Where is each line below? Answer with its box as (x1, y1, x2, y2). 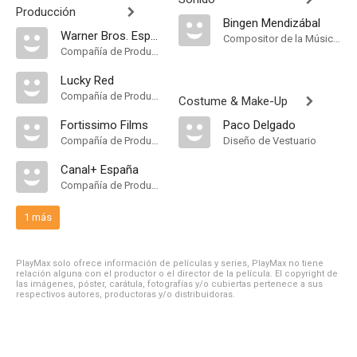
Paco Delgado (223, 118, 296, 132)
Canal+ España (61, 163, 139, 177)
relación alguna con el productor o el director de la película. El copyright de (16, 269, 338, 279)
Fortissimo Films (61, 118, 148, 132)
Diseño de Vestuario (223, 135, 316, 147)
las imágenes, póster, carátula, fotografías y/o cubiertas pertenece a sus (16, 279, 323, 289)
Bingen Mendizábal (223, 16, 320, 30)
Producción (16, 5, 76, 19)
